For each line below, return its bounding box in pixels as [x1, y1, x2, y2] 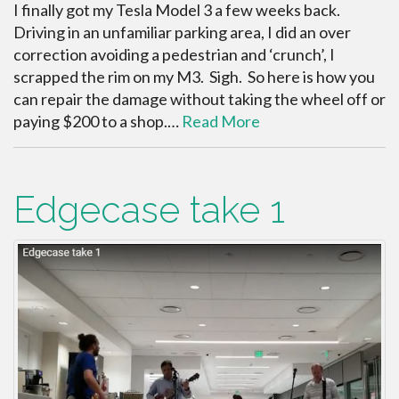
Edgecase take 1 [13, 188, 285, 232]
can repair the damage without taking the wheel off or [13, 89, 386, 110]
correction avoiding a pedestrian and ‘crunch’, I [13, 45, 335, 65]
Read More [182, 111, 260, 132]
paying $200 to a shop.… [13, 111, 182, 132]
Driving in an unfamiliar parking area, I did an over [13, 22, 351, 43]
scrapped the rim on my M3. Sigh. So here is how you [13, 67, 375, 87]
